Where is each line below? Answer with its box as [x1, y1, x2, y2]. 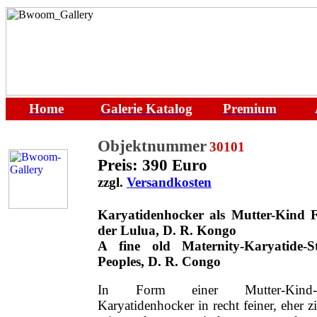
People [98, 254, 136, 269]
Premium [223, 101, 277, 116]
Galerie [100, 101, 146, 116]
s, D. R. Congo [136, 254, 221, 269]
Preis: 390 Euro [98, 156, 207, 174]
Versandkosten [127, 175, 212, 190]
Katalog [145, 101, 192, 116]
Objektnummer [98, 137, 207, 155]
